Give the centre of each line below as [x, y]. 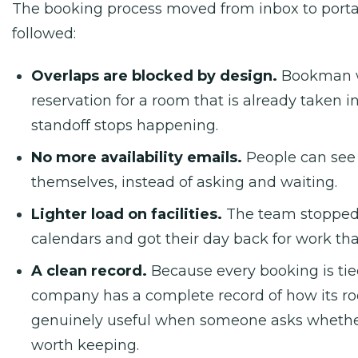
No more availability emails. [137, 157]
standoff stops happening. [125, 125]
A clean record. [89, 271]
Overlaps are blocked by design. [154, 76]
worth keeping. [85, 345]
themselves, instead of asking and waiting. [184, 182]
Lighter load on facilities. [127, 214]
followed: [44, 34]
